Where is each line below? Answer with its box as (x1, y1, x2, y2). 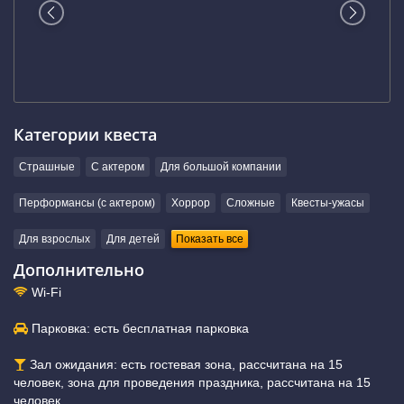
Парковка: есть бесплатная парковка (28, 321, 249, 335)
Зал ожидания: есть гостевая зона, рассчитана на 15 (26, 357, 343, 372)
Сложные (226, 197, 275, 210)
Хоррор (171, 197, 210, 210)
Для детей (106, 233, 160, 246)
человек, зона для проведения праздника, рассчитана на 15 (14, 375, 371, 390)
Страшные (19, 161, 75, 174)
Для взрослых (19, 233, 90, 246)
